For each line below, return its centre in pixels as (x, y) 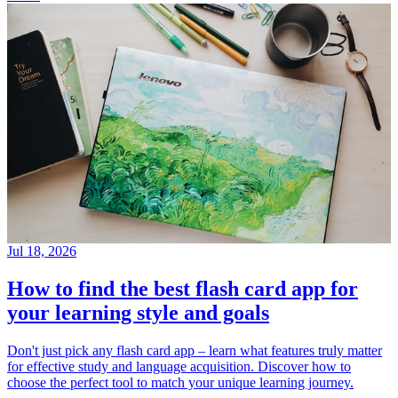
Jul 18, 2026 (42, 251)
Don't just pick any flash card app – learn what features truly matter (195, 351)
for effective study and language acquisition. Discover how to (179, 367)
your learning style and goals (138, 313)
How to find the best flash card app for (183, 289)
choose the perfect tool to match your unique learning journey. (180, 383)
